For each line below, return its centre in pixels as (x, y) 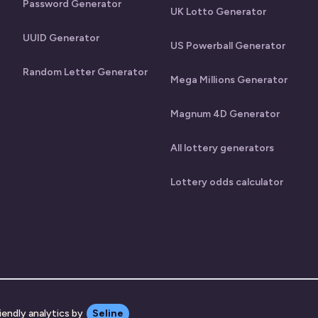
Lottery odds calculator (227, 182)
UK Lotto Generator (218, 12)
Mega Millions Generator (229, 80)
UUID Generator (61, 38)
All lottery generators (222, 148)
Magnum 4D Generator (225, 114)
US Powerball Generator (228, 46)
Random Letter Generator (85, 72)
